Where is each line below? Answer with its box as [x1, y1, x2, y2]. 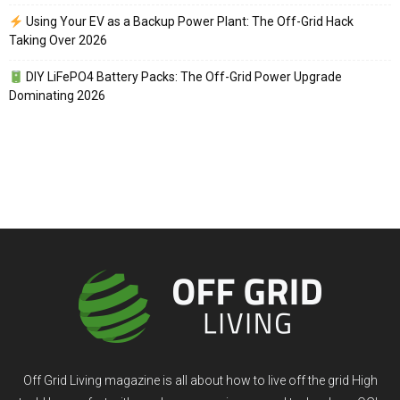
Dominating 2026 [9, 88, 105, 104]
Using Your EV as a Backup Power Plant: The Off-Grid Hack [22, 14, 354, 29]
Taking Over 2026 [9, 33, 107, 48]
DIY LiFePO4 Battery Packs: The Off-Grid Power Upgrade [22, 70, 342, 85]
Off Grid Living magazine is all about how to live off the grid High [22, 373, 378, 388]
